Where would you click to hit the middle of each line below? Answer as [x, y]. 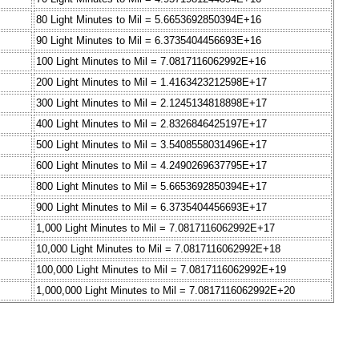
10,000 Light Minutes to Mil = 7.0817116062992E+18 [158, 249]
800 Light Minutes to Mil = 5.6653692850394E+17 [151, 187]
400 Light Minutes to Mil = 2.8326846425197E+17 [151, 124]
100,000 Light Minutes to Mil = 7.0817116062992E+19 [161, 270]
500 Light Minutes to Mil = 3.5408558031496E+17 [151, 145]
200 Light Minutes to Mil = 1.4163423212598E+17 [151, 83]
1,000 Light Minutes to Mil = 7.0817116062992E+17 [155, 228]
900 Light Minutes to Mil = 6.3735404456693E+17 [151, 208]
